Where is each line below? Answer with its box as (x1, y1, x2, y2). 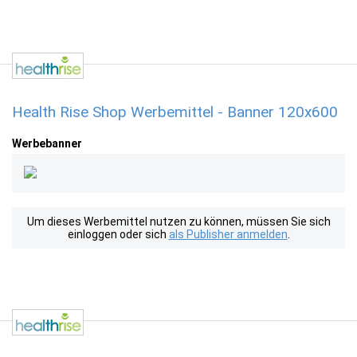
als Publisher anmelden (168, 228, 288, 241)
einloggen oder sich (67, 228, 169, 241)
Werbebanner (12, 137, 82, 150)
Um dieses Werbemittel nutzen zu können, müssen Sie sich (26, 215, 331, 228)
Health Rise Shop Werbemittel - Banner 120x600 (12, 103, 338, 121)
